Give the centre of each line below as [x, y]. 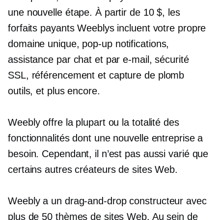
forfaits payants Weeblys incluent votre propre [107, 28]
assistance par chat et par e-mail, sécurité [98, 59]
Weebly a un [36, 201]
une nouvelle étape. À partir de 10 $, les [94, 12]
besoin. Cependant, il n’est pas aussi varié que [108, 154]
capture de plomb [147, 75]
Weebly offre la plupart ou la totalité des [94, 122]
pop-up [97, 44]
